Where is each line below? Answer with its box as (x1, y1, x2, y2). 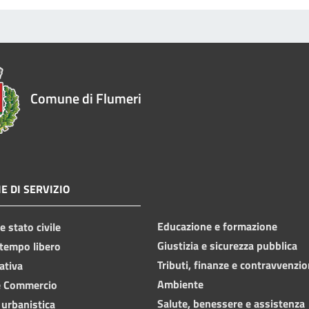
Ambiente (157, 275, 203, 292)
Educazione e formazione (157, 217, 277, 235)
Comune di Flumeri (30, 87, 141, 109)
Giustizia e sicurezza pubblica (157, 237, 297, 254)
